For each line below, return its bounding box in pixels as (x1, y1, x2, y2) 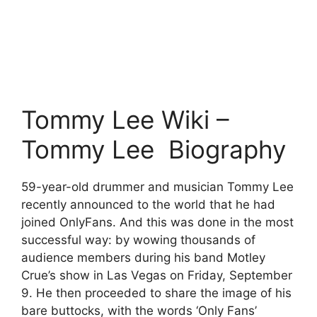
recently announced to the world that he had (21, 197, 275, 212)
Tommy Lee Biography (21, 134, 286, 164)
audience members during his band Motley (21, 250, 265, 265)
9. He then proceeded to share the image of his (21, 285, 292, 300)
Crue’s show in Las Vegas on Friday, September (21, 267, 292, 282)
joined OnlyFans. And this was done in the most (21, 214, 294, 229)
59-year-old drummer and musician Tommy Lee (21, 179, 294, 194)
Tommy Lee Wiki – (21, 104, 229, 134)
